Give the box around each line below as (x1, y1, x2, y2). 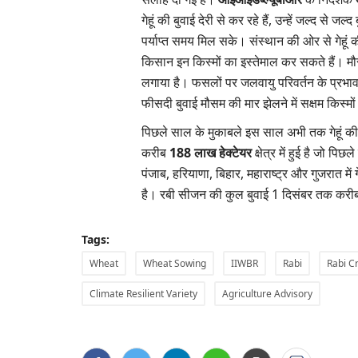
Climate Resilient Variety (89, 287, 197, 300)
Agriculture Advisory (222, 287, 312, 300)
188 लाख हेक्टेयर (169, 144, 252, 161)
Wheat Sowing (143, 257, 206, 270)
